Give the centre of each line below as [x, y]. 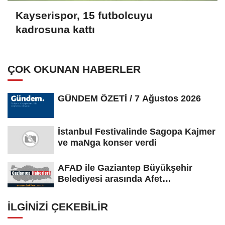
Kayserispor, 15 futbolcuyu [84, 16]
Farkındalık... [85, 190]
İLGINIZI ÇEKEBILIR [58, 206]
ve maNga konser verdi [107, 142]
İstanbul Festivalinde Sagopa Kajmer [137, 131]
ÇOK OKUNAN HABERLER [74, 69]
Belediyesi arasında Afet [110, 179]
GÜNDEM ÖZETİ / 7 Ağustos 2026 [129, 98]
